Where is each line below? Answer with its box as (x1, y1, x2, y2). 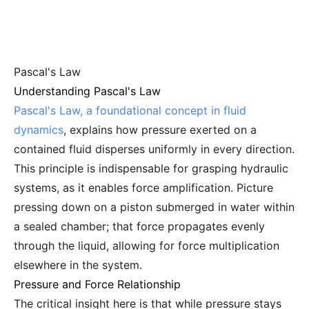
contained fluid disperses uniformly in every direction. (14, 142, 295, 156)
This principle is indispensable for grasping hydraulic (14, 161, 288, 175)
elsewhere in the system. (14, 258, 142, 272)
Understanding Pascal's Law (14, 84, 161, 98)
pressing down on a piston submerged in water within (14, 200, 295, 214)
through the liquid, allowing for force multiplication (14, 239, 279, 252)
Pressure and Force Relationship (14, 277, 181, 291)
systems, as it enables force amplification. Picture (14, 181, 273, 195)
